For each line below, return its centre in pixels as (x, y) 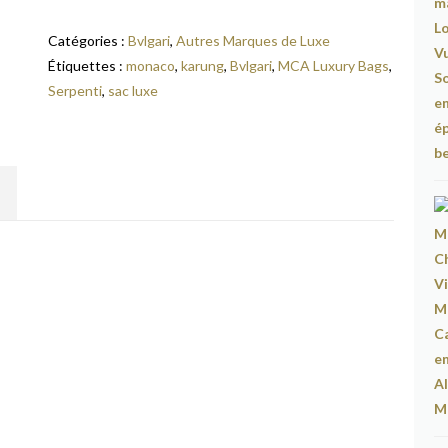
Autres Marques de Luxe (253, 40)
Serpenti (75, 90)
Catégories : (88, 40)
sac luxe (133, 90)
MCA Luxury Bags (334, 65)
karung (203, 65)
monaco (151, 65)
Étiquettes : (87, 65)
